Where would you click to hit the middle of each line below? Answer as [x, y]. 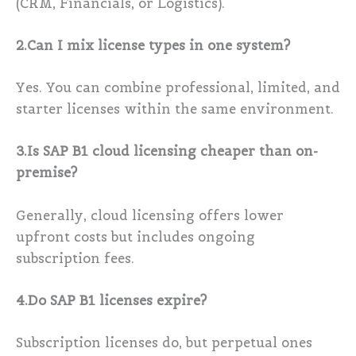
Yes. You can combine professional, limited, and [178, 88]
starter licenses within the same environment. [175, 110]
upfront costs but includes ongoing [135, 237]
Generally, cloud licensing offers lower [150, 215]
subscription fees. [75, 258]
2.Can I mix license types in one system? [153, 45]
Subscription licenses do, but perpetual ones [164, 343]
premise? [46, 173]
